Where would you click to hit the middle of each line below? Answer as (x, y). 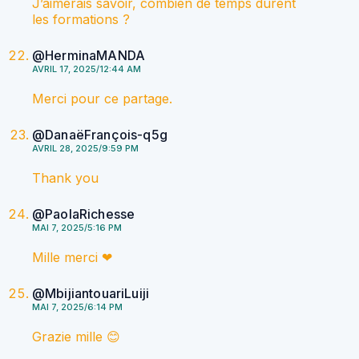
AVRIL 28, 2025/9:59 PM (85, 149)
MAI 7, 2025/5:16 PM (77, 228)
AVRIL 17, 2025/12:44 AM (87, 69)
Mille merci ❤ (72, 258)
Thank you (65, 178)
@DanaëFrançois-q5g (100, 135)
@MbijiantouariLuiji (91, 294)
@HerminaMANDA (89, 56)
